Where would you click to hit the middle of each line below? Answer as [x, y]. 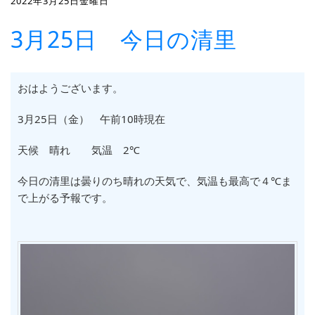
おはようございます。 [70, 88]
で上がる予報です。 [65, 198]
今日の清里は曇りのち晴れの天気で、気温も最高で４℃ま [155, 181]
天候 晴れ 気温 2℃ [79, 150]
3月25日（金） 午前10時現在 [91, 119]
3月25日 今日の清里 [124, 39]
